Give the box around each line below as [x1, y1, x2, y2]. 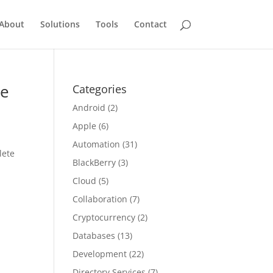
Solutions [40, 18, 80, 30]
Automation [73, 138, 121, 150]
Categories [73, 82, 127, 96]
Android [73, 102, 106, 113]
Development [73, 248, 127, 260]
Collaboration [73, 193, 128, 205]
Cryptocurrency [73, 211, 136, 223]
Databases [73, 230, 116, 241]
